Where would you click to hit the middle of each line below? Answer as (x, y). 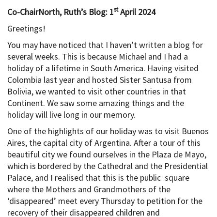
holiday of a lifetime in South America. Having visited (103, 68)
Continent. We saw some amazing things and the (96, 103)
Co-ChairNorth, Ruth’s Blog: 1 (61, 12)
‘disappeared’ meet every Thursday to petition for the (105, 201)
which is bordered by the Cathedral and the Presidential (108, 166)
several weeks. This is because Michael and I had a (98, 56)
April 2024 (137, 12)
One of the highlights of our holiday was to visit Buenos (108, 131)
